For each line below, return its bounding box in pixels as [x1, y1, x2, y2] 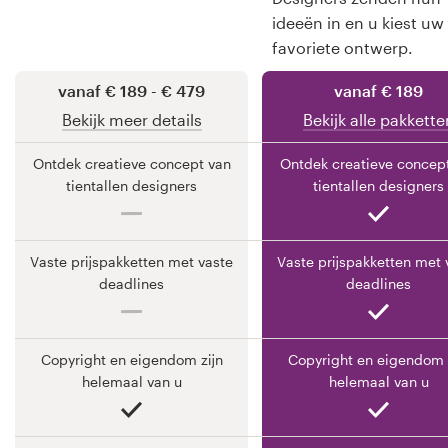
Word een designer [16, 120, 158, 140]
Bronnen [16, 18, 81, 38]
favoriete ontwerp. [272, 38, 413, 58]
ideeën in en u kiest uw [272, 13, 444, 33]
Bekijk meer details [61, 109, 202, 129]
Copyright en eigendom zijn [40, 350, 223, 368]
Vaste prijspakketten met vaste [30, 252, 233, 270]
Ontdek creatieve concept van [32, 154, 231, 172]
